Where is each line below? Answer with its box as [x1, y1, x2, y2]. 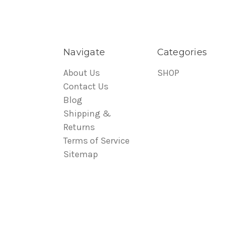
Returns [63, 122, 95, 133]
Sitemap [63, 149, 98, 160]
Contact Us [63, 81, 108, 92]
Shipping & [63, 108, 111, 119]
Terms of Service [63, 135, 130, 146]
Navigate [63, 47, 105, 58]
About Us [63, 67, 100, 78]
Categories [157, 47, 207, 58]
